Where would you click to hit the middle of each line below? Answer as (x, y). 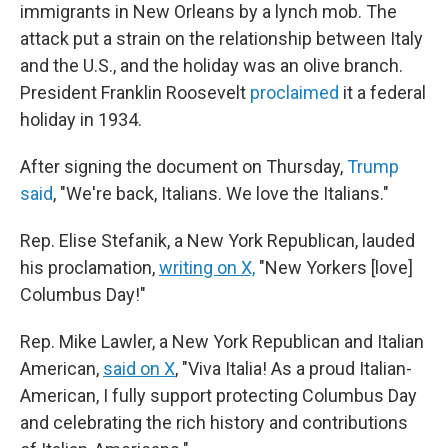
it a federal (382, 92)
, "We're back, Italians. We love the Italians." (221, 193)
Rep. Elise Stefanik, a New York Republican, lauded (217, 240)
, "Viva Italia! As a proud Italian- (293, 368)
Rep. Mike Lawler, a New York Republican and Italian (222, 341)
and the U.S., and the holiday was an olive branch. (211, 65)
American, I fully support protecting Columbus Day (218, 395)
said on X (139, 368)
